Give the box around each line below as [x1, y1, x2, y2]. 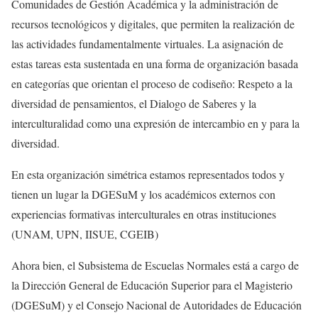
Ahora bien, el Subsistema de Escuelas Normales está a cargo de [11, 258, 299, 273]
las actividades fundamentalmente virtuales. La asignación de [11, 36, 283, 52]
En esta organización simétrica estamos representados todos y [11, 167, 285, 182]
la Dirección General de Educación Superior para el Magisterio [11, 278, 292, 293]
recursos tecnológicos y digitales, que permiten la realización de [11, 16, 295, 32]
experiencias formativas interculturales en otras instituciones [11, 207, 276, 222]
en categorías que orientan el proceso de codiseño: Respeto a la [11, 76, 292, 92]
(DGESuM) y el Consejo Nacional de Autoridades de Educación [11, 297, 302, 313]
